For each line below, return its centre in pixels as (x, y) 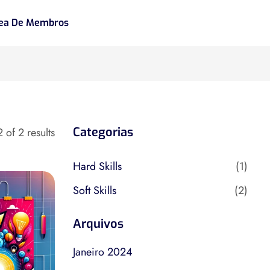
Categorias (103, 132)
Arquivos (98, 224)
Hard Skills (97, 166)
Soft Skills (95, 190)
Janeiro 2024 (103, 252)
